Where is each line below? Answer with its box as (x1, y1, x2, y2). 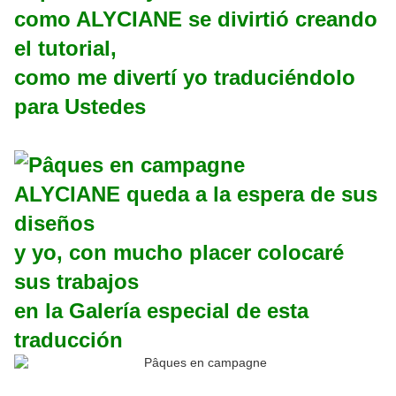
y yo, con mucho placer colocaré (14, 240, 344, 265)
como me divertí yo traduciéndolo (14, 65, 355, 90)
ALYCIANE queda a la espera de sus (14, 182, 377, 207)
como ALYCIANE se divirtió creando (14, 7, 377, 32)
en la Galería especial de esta (14, 299, 308, 324)
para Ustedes (14, 95, 146, 119)
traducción (14, 328, 123, 353)
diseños (14, 211, 95, 236)
